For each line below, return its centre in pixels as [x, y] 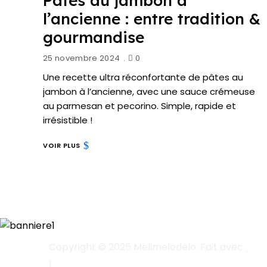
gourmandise [94, 37]
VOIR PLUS [62, 145]
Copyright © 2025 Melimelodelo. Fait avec [147, 247]
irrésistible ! [68, 120]
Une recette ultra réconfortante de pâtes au [143, 77]
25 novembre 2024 [82, 58]
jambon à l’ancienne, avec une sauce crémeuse [149, 91]
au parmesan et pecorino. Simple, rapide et [139, 105]
